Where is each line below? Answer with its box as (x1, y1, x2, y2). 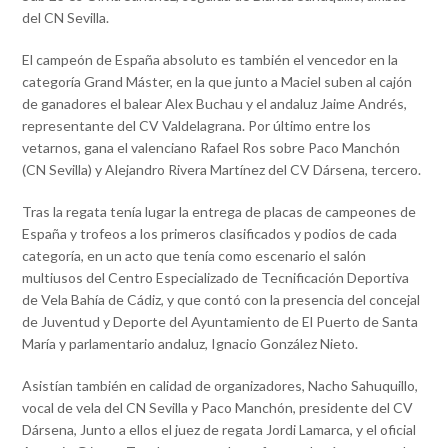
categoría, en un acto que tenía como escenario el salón (22, 247, 367, 265)
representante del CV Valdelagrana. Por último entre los (22, 117, 372, 135)
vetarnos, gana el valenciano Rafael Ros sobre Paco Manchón (22, 139, 401, 157)
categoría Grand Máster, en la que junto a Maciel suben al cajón (22, 73, 413, 91)
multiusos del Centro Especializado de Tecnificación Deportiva (22, 269, 410, 287)
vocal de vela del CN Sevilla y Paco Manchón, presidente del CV (22, 399, 414, 417)
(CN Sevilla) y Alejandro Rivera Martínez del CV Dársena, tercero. (22, 161, 422, 179)
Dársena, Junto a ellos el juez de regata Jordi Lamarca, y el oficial (22, 421, 417, 439)
